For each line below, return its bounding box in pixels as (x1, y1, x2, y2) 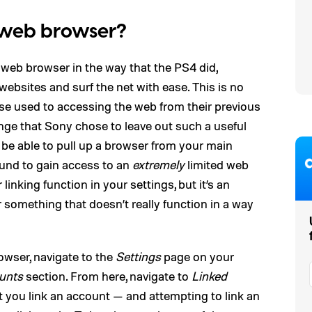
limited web (185, 157, 249, 172)
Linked (192, 268, 227, 283)
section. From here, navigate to (23, 268, 192, 283)
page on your (161, 249, 234, 264)
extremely (132, 157, 185, 172)
